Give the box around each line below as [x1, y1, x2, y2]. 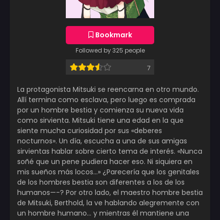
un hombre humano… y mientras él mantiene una [17, 208, 189, 219]
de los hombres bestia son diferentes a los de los [17, 177, 185, 188]
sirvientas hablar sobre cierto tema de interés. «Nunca [17, 146, 202, 157]
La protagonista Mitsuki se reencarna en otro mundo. [17, 84, 199, 95]
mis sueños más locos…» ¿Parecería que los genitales [17, 167, 199, 177]
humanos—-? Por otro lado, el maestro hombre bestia [17, 188, 203, 198]
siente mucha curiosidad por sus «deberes [17, 126, 162, 136]
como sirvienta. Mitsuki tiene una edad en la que [17, 115, 184, 126]
